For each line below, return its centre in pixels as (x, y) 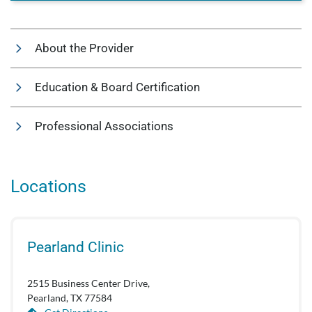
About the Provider (84, 48)
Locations (48, 186)
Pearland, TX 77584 (70, 298)
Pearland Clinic (76, 247)
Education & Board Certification (117, 87)
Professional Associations (104, 126)
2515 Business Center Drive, (88, 283)
